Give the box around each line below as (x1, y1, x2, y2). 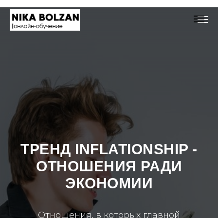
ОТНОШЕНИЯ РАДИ (36, 158, 182, 174)
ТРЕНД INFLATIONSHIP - (20, 141, 198, 157)
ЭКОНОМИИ (65, 175, 153, 191)
